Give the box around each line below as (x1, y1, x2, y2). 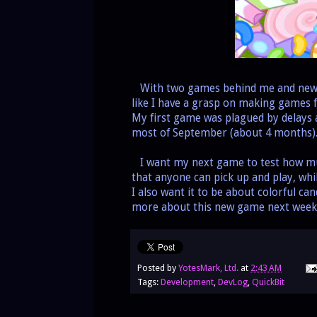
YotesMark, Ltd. (178, 262, 238, 273)
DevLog (218, 276, 248, 287)
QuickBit (252, 276, 284, 287)
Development (161, 276, 214, 287)
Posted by (137, 262, 178, 273)
